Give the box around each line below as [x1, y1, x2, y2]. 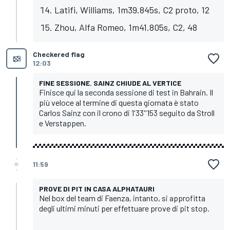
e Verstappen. [39, 118, 86, 128]
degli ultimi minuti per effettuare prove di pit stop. [39, 203, 209, 213]
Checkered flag [33, 49, 85, 59]
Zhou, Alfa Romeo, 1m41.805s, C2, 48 [54, 21, 197, 33]
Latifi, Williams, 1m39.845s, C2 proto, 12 [54, 4, 209, 15]
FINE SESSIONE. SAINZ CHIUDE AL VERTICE [39, 78, 181, 87]
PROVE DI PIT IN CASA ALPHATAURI [39, 184, 155, 193]
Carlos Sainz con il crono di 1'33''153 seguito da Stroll [39, 107, 215, 118]
